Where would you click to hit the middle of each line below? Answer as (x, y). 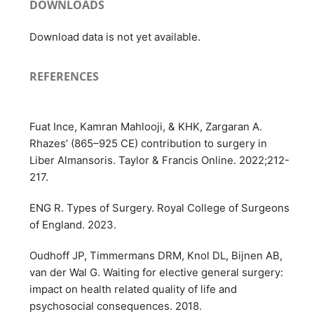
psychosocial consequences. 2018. (116, 306)
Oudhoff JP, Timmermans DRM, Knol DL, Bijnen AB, (156, 255)
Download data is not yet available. (115, 36)
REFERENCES (64, 76)
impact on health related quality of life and (134, 289)
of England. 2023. (73, 224)
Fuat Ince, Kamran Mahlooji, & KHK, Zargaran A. (146, 126)
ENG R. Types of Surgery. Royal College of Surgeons (160, 207)
